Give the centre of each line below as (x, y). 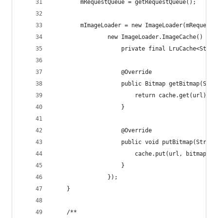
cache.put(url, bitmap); (133, 154)
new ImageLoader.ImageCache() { (131, 37)
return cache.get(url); (131, 95)
